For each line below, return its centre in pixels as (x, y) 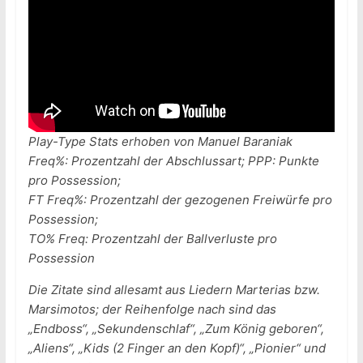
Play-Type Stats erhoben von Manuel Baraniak (160, 141)
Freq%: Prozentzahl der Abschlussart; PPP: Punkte (173, 160)
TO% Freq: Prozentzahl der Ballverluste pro (152, 238)
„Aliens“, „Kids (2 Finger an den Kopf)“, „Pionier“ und (177, 348)
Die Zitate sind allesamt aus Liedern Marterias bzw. (174, 289)
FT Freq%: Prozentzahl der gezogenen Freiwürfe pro (180, 199)
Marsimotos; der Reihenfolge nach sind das (152, 309)
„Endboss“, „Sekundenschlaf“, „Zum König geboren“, (176, 328)
